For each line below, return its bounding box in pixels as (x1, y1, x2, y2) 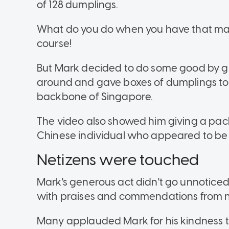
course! (37, 37, 72, 50)
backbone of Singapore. (37, 90, 153, 103)
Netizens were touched (37, 150, 199, 170)
